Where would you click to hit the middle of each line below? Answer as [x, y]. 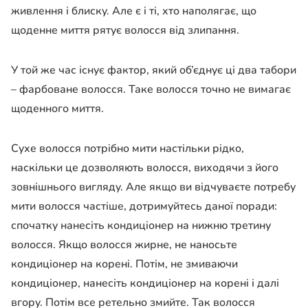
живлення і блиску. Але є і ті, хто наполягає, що [134, 11]
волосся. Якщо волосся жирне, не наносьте [124, 245]
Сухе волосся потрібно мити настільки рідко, [128, 149]
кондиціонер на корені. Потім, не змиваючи [124, 264]
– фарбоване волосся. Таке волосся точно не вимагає [151, 90]
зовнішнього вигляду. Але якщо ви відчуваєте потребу [153, 187]
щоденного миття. [57, 109]
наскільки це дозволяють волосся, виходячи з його [145, 168]
